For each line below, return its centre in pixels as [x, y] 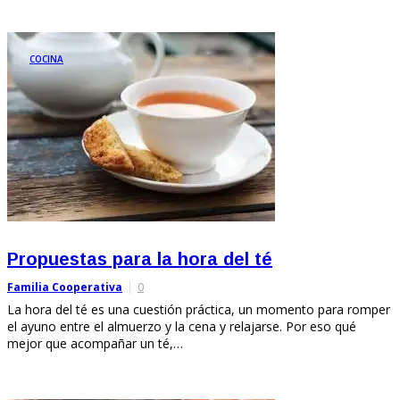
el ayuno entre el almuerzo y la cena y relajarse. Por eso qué [182, 326]
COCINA [46, 58]
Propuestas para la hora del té [140, 258]
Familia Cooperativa [65, 287]
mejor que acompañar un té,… [95, 343]
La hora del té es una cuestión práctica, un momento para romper [199, 309]
